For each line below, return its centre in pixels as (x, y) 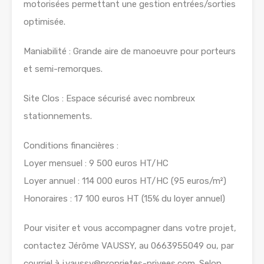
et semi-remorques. (63, 69)
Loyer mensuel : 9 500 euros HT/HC (96, 164)
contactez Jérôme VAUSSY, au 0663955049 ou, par (129, 246)
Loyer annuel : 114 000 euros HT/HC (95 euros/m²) (125, 181)
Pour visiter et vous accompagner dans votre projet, (130, 228)
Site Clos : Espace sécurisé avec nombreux (109, 99)
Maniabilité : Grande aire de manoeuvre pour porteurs (130, 52)
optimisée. (44, 22)
